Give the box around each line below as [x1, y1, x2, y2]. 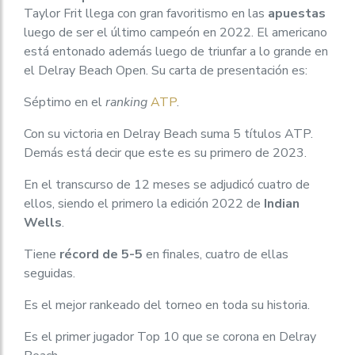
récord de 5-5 [59, 246, 143, 263]
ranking [105, 94, 147, 111]
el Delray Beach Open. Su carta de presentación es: [24, 62, 307, 79]
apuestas [268, 5, 326, 22]
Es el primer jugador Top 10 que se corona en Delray [24, 328, 316, 345]
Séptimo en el [24, 94, 105, 111]
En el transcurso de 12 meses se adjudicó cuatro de [24, 176, 310, 193]
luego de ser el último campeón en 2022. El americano [24, 24, 327, 41]
